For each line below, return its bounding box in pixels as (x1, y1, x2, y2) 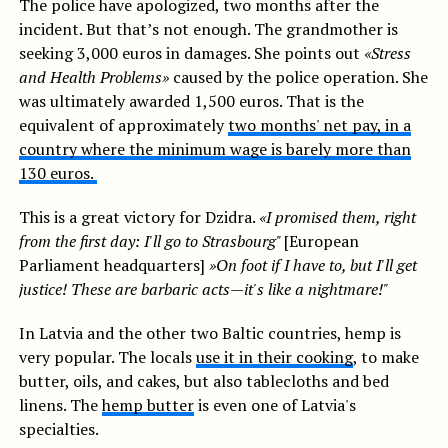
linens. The (18, 394, 102, 417)
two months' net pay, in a (227, 114, 411, 137)
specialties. (18, 418, 99, 441)
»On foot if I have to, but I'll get (208, 254, 417, 277)
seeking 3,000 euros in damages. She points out (18, 42, 364, 65)
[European (283, 230, 359, 253)
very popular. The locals (18, 346, 196, 369)
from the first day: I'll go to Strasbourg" (18, 230, 284, 253)
